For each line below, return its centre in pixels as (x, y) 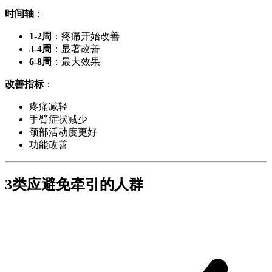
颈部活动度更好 (63, 132)
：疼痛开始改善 (86, 36)
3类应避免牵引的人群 (74, 184)
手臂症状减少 (58, 119)
